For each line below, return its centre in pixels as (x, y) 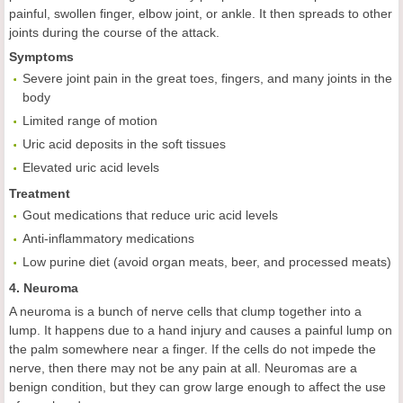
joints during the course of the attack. (114, 33)
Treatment (40, 194)
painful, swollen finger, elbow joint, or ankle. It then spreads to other (201, 14)
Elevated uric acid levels (91, 168)
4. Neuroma (44, 288)
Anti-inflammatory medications (108, 239)
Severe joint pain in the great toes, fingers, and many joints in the (207, 79)
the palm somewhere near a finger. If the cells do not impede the (193, 349)
